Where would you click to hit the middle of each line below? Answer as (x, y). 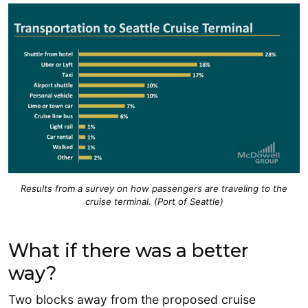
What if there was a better (128, 250)
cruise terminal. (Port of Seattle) (154, 201)
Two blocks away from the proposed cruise (132, 299)
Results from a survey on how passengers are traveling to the (154, 188)
